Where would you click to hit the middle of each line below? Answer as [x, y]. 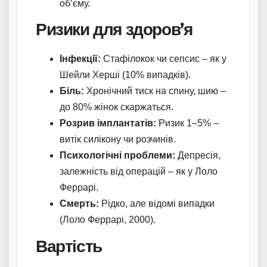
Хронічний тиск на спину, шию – [155, 91]
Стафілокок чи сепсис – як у [164, 59]
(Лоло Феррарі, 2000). [108, 220]
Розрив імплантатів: [108, 123]
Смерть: [79, 204]
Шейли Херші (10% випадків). [125, 75]
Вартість [69, 246]
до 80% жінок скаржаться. [117, 107]
